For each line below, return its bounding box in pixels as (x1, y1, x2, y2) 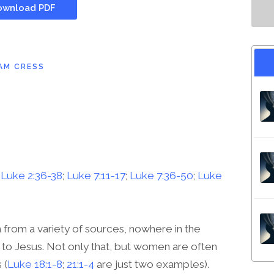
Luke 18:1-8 (7, 258, 62, 271)
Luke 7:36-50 (130, 169, 193, 182)
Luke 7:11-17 (67, 169, 125, 182)
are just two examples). (94, 258, 209, 271)
